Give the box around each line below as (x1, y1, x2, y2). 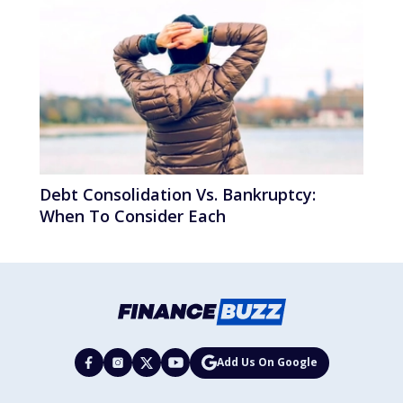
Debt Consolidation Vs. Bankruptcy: (40, 183, 316, 205)
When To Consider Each (40, 204, 226, 227)
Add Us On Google (216, 354, 318, 371)
